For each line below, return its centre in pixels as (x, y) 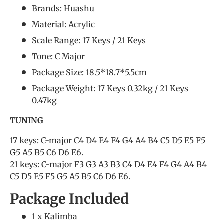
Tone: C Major (58, 56)
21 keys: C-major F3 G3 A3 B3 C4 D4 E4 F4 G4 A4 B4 (108, 164)
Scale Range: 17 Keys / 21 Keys (89, 40)
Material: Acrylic (63, 24)
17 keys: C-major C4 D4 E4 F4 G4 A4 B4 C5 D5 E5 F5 (108, 140)
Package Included (69, 199)
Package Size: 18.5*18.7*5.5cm (89, 72)
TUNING (30, 120)
